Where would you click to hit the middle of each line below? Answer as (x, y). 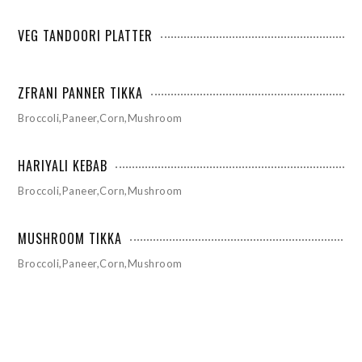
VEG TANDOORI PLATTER (86, 35)
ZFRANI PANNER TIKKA (81, 93)
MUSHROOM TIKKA (70, 238)
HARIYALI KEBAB (63, 165)
